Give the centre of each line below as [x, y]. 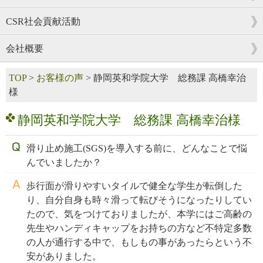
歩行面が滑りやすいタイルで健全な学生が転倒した [134, 186]
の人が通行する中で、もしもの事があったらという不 [139, 242]
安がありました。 [64, 256]
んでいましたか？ [64, 162]
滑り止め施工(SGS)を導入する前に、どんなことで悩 [137, 148]
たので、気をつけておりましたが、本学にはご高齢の [139, 214]
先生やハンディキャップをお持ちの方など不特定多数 [139, 228]
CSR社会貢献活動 [43, 21]
